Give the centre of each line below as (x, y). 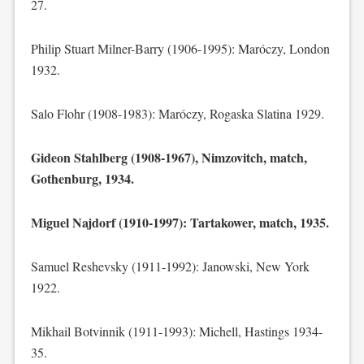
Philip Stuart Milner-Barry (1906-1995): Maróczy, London (180, 48)
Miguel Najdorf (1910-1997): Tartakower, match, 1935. (180, 222)
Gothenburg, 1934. (82, 178)
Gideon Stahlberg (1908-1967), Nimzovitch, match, (169, 157)
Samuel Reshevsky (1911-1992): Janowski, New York (170, 266)
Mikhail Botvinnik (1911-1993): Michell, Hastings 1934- (176, 331)
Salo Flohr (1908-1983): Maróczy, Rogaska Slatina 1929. (177, 113)
